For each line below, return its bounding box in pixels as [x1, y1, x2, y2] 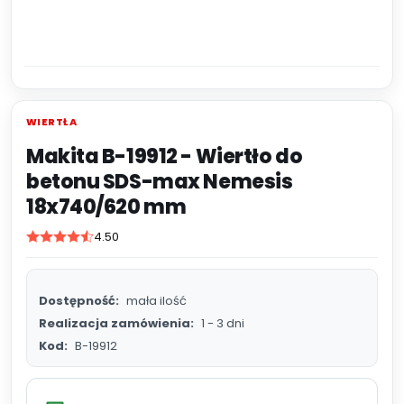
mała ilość [126, 292, 187, 309]
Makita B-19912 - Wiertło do [26, 142, 303, 170]
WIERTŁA [26, 115, 78, 129]
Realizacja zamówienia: [39, 315, 194, 332]
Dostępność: [39, 292, 119, 309]
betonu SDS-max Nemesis [26, 168, 293, 196]
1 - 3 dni [201, 315, 244, 332]
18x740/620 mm [26, 193, 187, 221]
